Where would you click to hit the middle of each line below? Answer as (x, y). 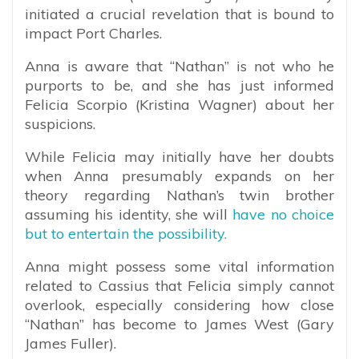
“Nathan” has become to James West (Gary (179, 324)
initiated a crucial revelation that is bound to (179, 14)
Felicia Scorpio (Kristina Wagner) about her (179, 104)
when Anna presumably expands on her (179, 175)
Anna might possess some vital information (179, 266)
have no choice (281, 214)
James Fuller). (71, 343)
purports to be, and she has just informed (179, 85)
